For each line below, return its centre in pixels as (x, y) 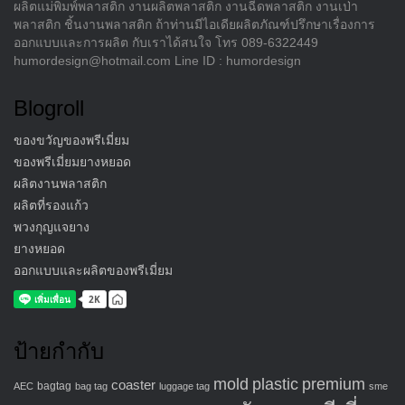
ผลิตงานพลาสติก (60, 183)
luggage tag (184, 386)
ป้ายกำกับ (59, 351)
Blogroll (49, 108)
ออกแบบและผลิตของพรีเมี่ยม (93, 270)
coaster (133, 385)
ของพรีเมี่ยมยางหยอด (72, 161)
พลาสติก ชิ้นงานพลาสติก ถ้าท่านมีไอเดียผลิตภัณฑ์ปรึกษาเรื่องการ (194, 24)
